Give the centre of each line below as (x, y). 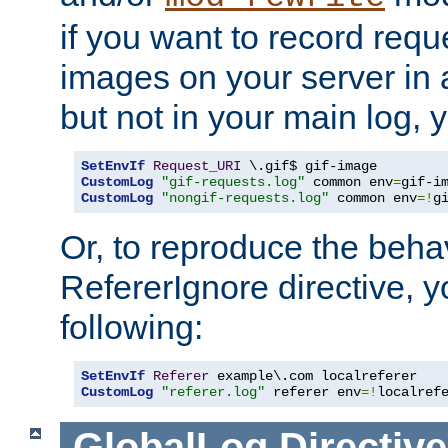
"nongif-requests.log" (245, 197)
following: (131, 326)
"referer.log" (213, 391)
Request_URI (197, 165)
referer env (313, 391)
